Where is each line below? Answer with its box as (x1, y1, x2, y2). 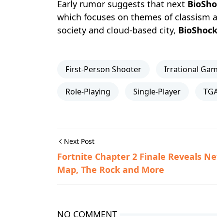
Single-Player (133, 86, 181, 97)
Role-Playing (65, 86, 110, 97)
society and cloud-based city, (57, 24, 178, 36)
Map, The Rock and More (57, 164, 164, 175)
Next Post (64, 137, 94, 146)
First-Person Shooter (65, 64, 141, 75)
